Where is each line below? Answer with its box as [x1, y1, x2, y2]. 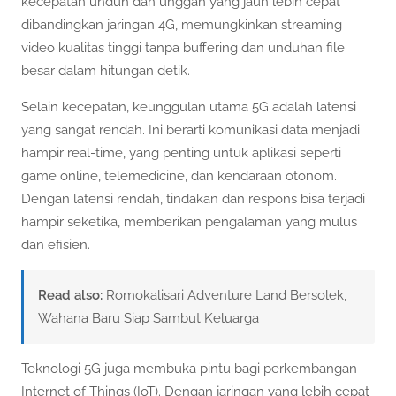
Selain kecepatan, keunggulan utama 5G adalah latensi [21, 98, 356, 115]
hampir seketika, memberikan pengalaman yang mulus [21, 213, 357, 230]
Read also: [38, 287, 103, 304]
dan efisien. [21, 236, 90, 253]
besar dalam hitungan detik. [21, 62, 190, 79]
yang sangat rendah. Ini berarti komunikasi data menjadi [21, 121, 360, 138]
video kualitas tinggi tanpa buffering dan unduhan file [21, 39, 345, 56]
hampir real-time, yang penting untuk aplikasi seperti [21, 144, 341, 161]
